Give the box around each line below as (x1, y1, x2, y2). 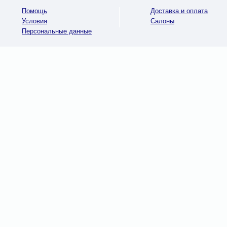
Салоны (150, 17, 174, 25)
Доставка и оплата (150, 7, 208, 15)
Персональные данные (22, 27, 92, 35)
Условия (22, 17, 47, 25)
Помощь (22, 7, 47, 15)
